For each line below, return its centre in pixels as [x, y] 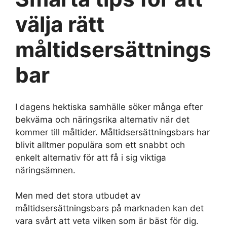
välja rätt [60, 24]
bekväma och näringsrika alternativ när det [102, 119]
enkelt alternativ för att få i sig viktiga [91, 157]
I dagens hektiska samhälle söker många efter [109, 107]
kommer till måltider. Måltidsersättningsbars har [112, 132]
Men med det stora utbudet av [78, 196]
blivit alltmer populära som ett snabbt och [100, 145]
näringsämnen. [45, 170]
